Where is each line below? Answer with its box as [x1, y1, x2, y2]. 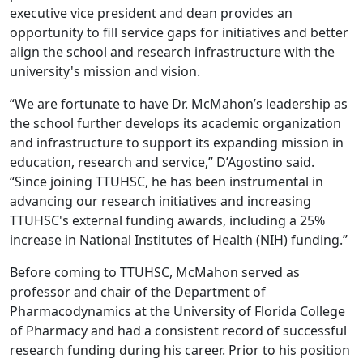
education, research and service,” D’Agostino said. [10, 152, 314, 171]
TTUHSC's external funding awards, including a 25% [10, 211, 325, 229]
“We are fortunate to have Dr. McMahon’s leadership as [10, 94, 348, 113]
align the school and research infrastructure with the [10, 42, 335, 61]
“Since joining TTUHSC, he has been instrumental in [10, 172, 323, 190]
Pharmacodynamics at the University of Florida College [10, 301, 345, 320]
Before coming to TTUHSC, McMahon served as [10, 263, 300, 281]
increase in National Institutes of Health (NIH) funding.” [10, 230, 348, 249]
